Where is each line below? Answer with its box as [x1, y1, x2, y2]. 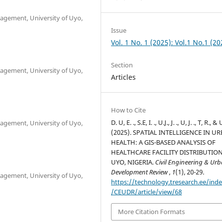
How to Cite [111, 106, 146, 115]
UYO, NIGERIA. [111, 158, 156, 167]
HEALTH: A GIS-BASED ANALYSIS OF [111, 138, 216, 147]
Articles [111, 72, 136, 82]
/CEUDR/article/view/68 [111, 187, 182, 197]
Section [111, 60, 133, 70]
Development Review [111, 167, 169, 177]
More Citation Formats [118, 207, 185, 217]
